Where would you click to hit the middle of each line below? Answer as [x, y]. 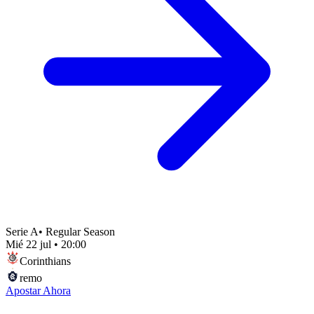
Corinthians [45, 261]
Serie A [22, 231]
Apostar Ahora [38, 290]
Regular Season [80, 231]
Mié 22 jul [28, 244]
